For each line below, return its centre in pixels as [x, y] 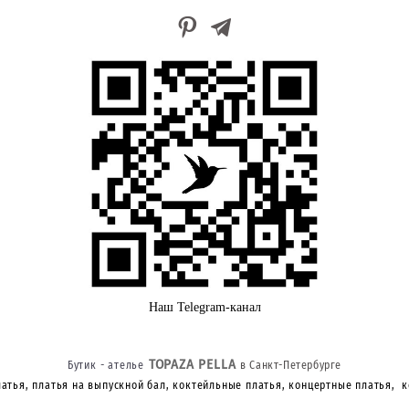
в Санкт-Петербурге [291, 365]
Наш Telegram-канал [204, 307]
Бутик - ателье [106, 365]
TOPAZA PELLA [194, 364]
